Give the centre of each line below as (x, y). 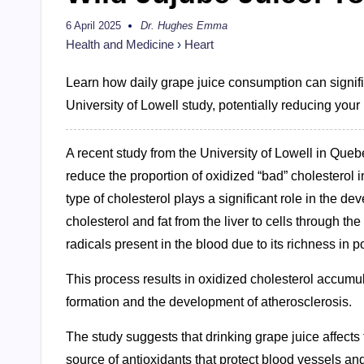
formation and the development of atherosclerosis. (209, 302)
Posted (156, 30)
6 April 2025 (93, 26)
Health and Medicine (120, 44)
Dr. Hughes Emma (184, 26)
